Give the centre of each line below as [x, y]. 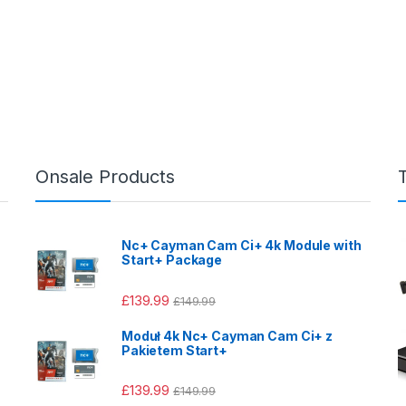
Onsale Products [105, 177]
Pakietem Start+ [174, 350]
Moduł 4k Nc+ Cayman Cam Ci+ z [227, 335]
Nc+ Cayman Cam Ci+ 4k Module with [242, 246]
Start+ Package [172, 260]
